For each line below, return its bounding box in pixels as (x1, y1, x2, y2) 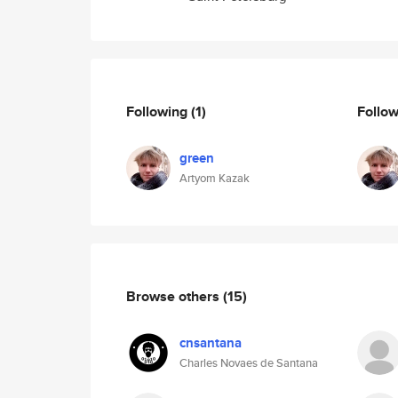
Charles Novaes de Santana (179, 354, 318, 371)
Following (126, 100, 191, 122)
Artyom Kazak (179, 170, 250, 187)
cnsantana (179, 333, 242, 353)
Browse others (126, 285, 223, 306)
